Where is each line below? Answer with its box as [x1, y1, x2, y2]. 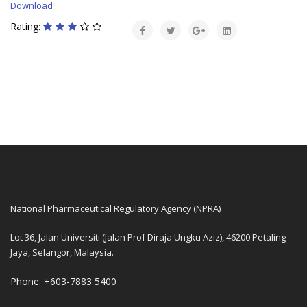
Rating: [10, 20, 43, 34]
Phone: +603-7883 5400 [10, 275, 116, 288]
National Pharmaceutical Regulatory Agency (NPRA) [10, 202, 221, 215]
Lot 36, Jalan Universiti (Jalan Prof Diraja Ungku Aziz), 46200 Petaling [10, 231, 286, 244]
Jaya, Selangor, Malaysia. [10, 246, 114, 259]
